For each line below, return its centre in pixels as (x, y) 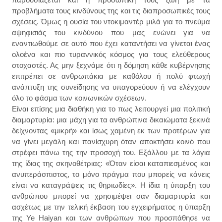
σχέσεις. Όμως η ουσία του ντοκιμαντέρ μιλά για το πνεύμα (111, 21)
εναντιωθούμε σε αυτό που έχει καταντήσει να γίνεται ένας (111, 43)
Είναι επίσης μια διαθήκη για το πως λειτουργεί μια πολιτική (111, 109)
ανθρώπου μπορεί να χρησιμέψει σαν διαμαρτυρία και (111, 196)
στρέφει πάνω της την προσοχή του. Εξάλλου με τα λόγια (111, 152)
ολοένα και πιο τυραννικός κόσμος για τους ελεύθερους (111, 54)
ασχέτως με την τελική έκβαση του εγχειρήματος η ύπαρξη (111, 207)
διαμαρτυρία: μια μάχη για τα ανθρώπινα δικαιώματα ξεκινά (111, 119)
